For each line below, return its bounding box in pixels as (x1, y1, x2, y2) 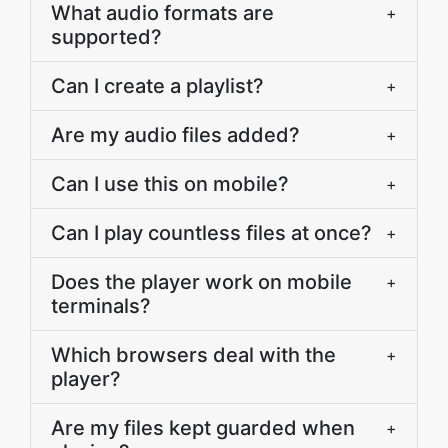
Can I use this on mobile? (51, 172, 289, 196)
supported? (51, 25, 162, 49)
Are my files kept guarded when (51, 416, 355, 440)
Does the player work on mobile (51, 270, 352, 294)
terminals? (51, 294, 151, 318)
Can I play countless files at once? (51, 221, 372, 245)
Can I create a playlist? (51, 74, 264, 98)
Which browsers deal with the (51, 343, 336, 367)
